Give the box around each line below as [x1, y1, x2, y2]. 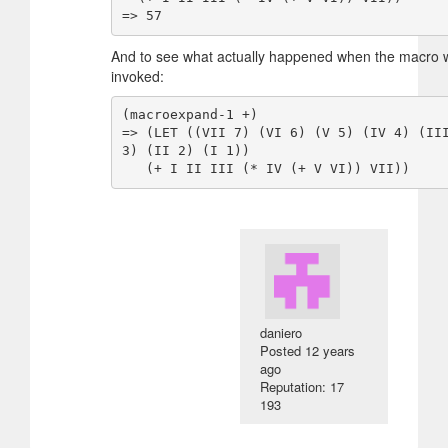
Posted [260, 340, 306, 360]
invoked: [111, 65, 164, 86]
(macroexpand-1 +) [121, 107, 258, 123]
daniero [260, 322, 303, 342]
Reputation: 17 [260, 376, 345, 396]
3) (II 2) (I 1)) [121, 143, 250, 159]
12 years [305, 340, 356, 360]
